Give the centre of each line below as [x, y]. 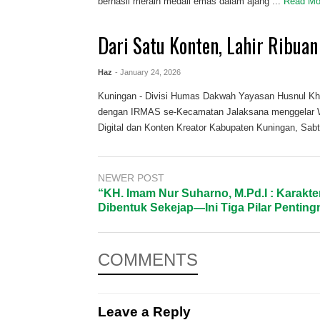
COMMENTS [148, 260]
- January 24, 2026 [148, 72]
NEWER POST [131, 177]
